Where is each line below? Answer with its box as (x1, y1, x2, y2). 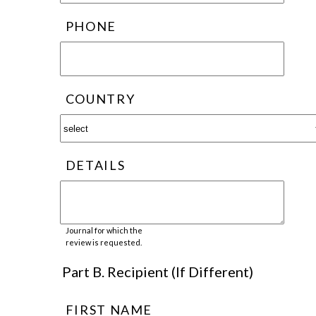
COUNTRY (65, 91, 135, 107)
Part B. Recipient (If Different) (62, 262, 254, 280)
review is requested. (65, 238, 142, 248)
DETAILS (65, 157, 126, 174)
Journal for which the (65, 226, 142, 236)
